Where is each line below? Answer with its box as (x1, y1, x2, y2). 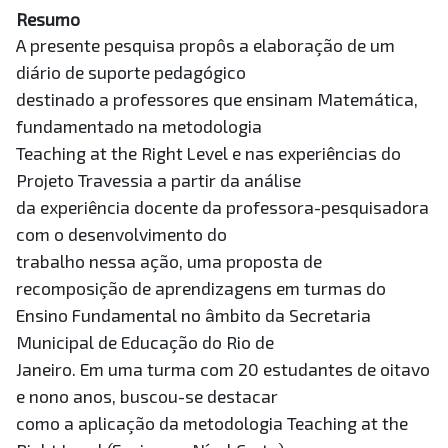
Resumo (16, 8, 80, 31)
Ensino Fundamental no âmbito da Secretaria (16, 304, 371, 327)
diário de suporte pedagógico (16, 61, 246, 84)
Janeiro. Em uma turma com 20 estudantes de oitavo (16, 358, 430, 381)
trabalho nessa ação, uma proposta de (16, 250, 322, 273)
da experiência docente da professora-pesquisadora (16, 196, 429, 219)
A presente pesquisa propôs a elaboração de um (16, 34, 395, 57)
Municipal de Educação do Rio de (16, 331, 274, 354)
